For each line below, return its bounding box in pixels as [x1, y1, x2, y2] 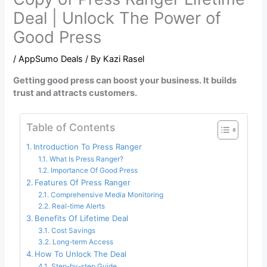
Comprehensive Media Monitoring [50, 191, 163, 200]
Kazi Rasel [103, 54, 145, 65]
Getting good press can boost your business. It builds [13, 74, 237, 86]
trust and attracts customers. [13, 87, 138, 98]
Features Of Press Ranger [35, 178, 131, 188]
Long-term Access [52, 238, 113, 247]
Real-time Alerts [51, 202, 105, 211]
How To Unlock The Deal [35, 249, 127, 259]
